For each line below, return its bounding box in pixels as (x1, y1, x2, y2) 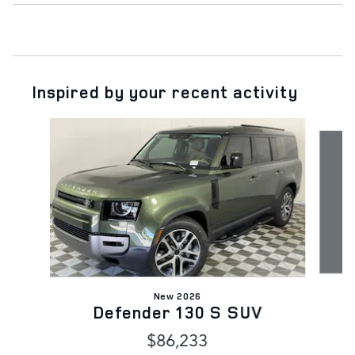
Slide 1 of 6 (12, 117, 71, 134)
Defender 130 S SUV (93, 301, 262, 324)
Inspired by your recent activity (32, 81, 298, 104)
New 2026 (154, 289, 201, 303)
